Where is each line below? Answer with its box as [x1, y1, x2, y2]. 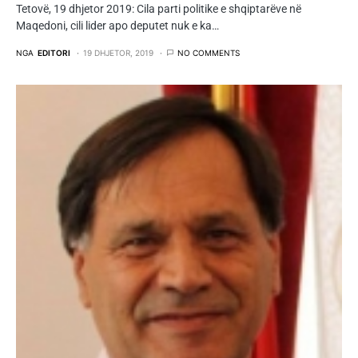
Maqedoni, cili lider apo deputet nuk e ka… [16, 18, 219, 32]
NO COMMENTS [177, 47, 240, 58]
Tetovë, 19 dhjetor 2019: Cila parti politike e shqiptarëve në [16, 2, 301, 15]
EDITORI [38, 47, 70, 58]
